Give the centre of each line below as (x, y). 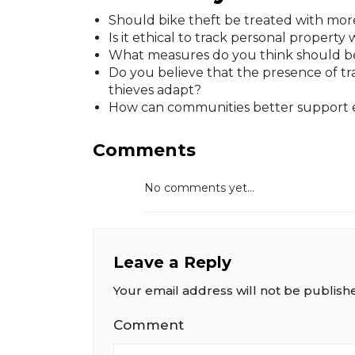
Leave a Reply (172, 262)
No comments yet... (199, 187)
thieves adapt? (155, 90)
